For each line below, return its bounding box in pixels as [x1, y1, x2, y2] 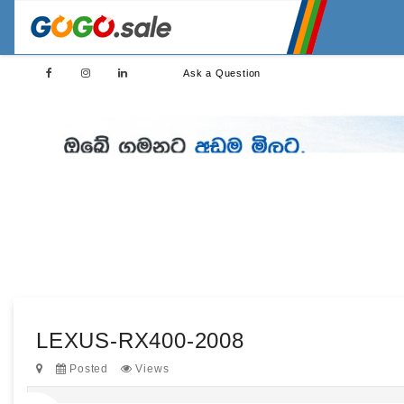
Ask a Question [183, 68, 262, 78]
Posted [66, 362, 109, 375]
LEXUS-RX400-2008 [36, 327, 244, 353]
